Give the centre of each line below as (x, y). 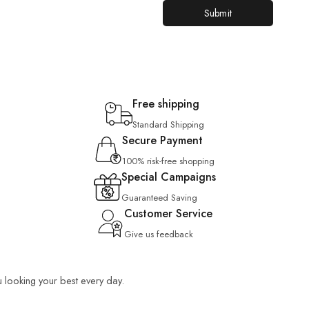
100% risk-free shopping (168, 161)
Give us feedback (159, 234)
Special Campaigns (168, 177)
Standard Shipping (168, 124)
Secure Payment (162, 140)
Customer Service (168, 213)
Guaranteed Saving (159, 198)
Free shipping (166, 104)
